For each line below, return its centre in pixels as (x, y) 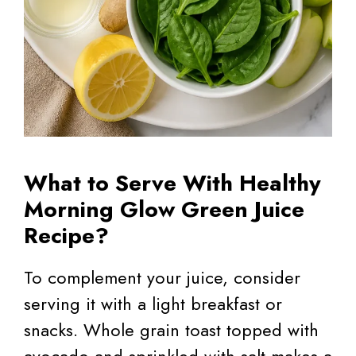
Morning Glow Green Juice (164, 209)
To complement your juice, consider (162, 277)
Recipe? (66, 235)
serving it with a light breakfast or (153, 303)
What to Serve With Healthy (172, 183)
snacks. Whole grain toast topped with (171, 329)
